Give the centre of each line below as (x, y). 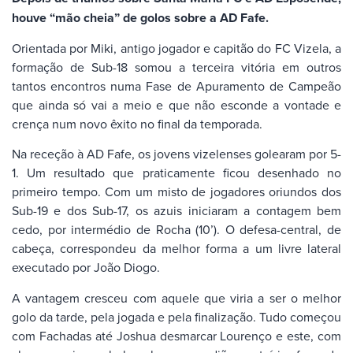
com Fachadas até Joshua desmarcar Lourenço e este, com (176, 335)
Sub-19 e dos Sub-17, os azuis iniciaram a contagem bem (176, 211)
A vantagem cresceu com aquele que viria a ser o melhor (176, 297)
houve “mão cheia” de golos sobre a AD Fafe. (140, 17)
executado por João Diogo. (86, 268)
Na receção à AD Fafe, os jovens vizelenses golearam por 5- (176, 154)
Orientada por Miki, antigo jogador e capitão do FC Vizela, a (176, 48)
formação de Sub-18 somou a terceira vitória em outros (176, 67)
